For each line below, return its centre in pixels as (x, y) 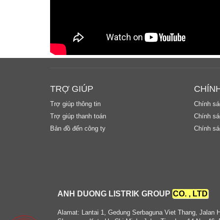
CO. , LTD (190, 193)
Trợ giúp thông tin (75, 104)
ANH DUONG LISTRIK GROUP (115, 193)
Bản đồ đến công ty (78, 128)
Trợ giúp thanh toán (78, 116)
